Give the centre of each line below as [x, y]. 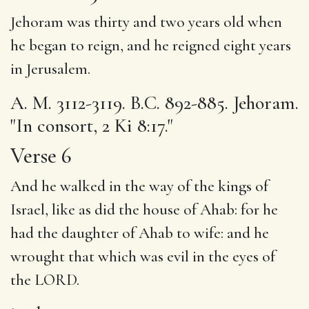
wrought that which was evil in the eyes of [143, 256]
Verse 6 [41, 155]
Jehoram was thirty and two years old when [146, 22]
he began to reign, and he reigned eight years [151, 45]
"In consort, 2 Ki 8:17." [92, 125]
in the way [141, 186]
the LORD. [45, 280]
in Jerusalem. [50, 69]
